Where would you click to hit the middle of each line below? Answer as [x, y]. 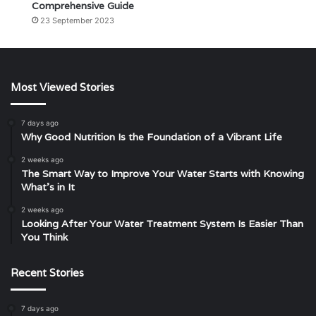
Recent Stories [47, 273]
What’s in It [48, 187]
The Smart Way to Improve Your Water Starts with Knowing [163, 174]
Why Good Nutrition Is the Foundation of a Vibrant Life [152, 137]
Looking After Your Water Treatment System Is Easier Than [162, 224]
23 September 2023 [77, 21]
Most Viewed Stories [62, 87]
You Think [44, 237]
